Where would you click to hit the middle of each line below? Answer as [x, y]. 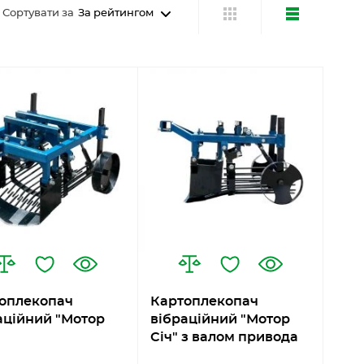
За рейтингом [116, 13]
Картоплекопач [204, 302]
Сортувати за [38, 13]
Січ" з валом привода [224, 338]
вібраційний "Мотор [220, 320]
